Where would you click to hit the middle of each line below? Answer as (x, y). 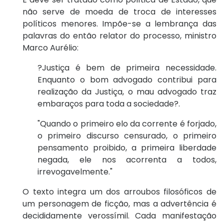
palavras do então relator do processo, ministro (119, 36)
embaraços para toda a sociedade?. (109, 104)
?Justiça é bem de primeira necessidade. (127, 68)
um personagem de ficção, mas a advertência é (119, 204)
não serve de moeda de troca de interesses (119, 12)
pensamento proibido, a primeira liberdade (127, 148)
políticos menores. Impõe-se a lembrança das (119, 24)
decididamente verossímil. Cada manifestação (119, 216)
